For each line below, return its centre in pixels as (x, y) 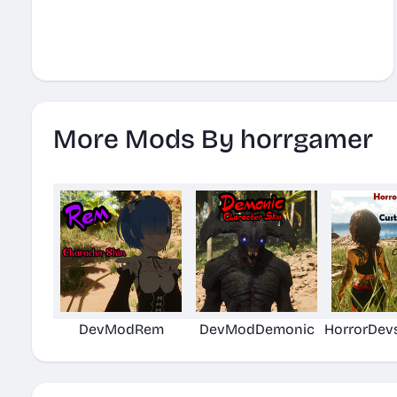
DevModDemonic (257, 329)
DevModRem (121, 329)
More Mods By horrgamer (213, 139)
